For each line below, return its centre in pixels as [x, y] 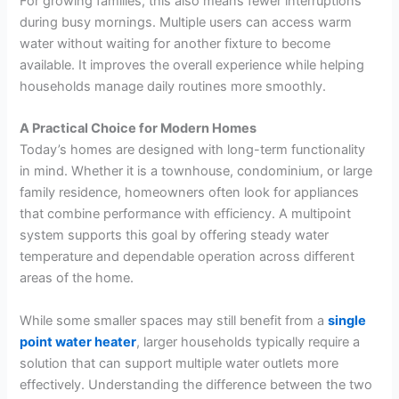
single [347, 320]
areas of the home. [77, 278]
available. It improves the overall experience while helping [192, 65]
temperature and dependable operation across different [187, 257]
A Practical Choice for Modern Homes [138, 129]
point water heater [78, 342]
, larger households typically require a [248, 342]
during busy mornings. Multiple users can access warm [186, 22]
